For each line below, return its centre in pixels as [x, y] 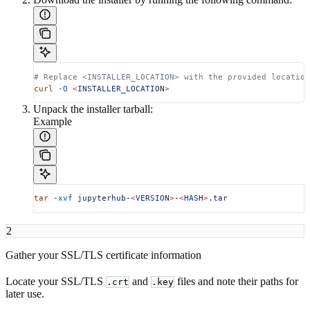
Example [53, 122]
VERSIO [150, 198]
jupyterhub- [102, 198]
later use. [25, 293]
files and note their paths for [236, 281]
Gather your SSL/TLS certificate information [103, 255]
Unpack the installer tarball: [93, 109]
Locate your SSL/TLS [56, 281]
